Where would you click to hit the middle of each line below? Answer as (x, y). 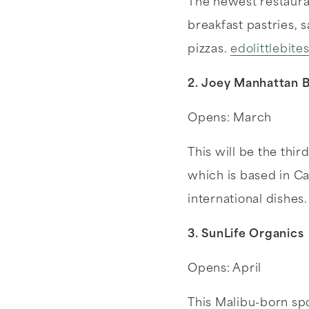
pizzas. (209, 50)
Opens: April (225, 269)
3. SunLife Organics (247, 235)
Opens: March (230, 119)
